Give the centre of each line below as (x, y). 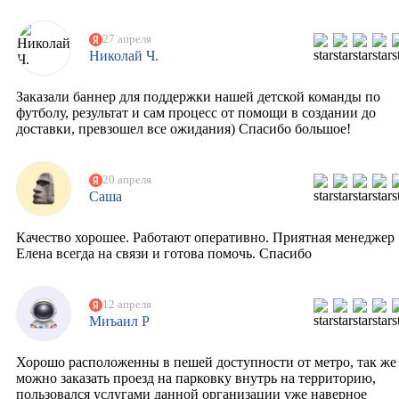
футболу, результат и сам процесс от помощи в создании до (196, 113)
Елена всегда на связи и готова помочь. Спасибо (164, 254)
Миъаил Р (119, 321)
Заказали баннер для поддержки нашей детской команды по (198, 97)
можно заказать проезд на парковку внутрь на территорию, (196, 379)
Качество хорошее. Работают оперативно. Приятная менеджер (205, 238)
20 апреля (126, 179)
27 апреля (126, 39)
